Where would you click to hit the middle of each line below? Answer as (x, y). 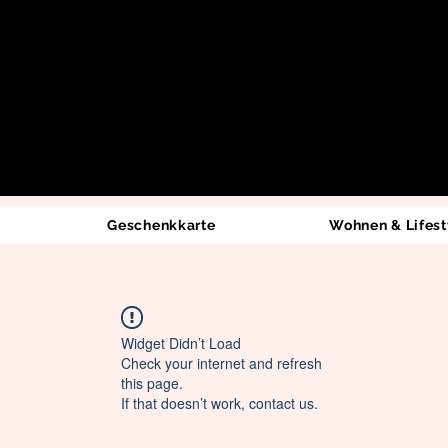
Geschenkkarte (161, 225)
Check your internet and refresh (221, 363)
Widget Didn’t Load (181, 343)
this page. (152, 383)
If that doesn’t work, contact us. (219, 403)
